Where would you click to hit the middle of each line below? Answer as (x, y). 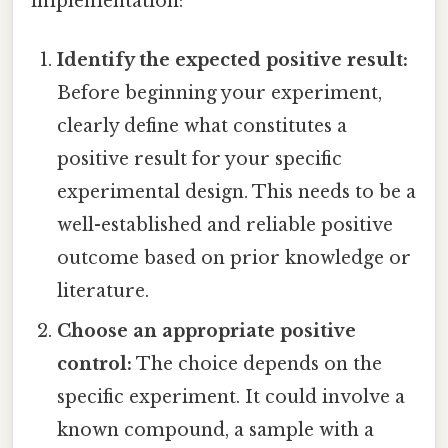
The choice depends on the (257, 363)
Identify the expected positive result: (233, 59)
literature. (103, 290)
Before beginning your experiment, (220, 92)
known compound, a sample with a (216, 429)
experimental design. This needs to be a (237, 191)
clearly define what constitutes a (202, 125)
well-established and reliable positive (225, 224)
